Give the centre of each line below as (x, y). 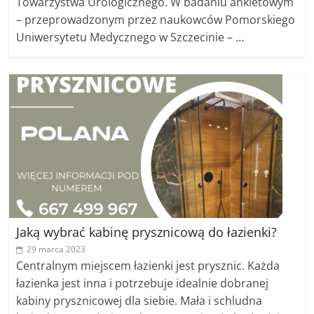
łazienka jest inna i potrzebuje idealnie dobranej (143, 283)
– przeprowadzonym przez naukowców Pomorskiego (156, 20)
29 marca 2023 (56, 249)
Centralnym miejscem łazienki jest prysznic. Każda (148, 266)
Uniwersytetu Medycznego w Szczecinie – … (130, 37)
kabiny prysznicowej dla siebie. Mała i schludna (139, 301)
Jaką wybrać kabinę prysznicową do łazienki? (147, 232)
